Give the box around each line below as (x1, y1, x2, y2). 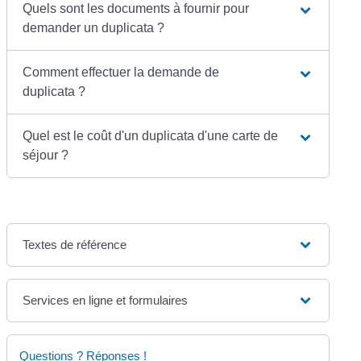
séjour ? (23, 148, 69, 163)
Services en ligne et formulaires (23, 293, 189, 308)
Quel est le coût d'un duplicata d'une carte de (23, 129, 279, 143)
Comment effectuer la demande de (23, 65, 220, 80)
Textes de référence (23, 238, 127, 252)
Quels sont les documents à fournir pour (23, 2, 250, 16)
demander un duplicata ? (23, 21, 165, 35)
